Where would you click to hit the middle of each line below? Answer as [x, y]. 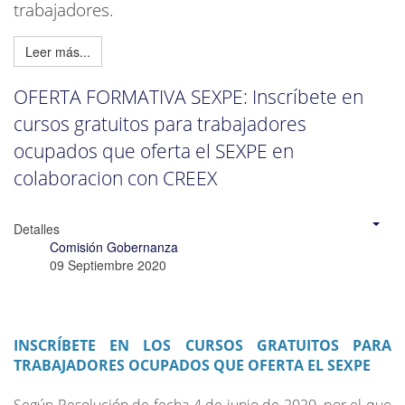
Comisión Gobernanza [114, 246]
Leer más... [58, 52]
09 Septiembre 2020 [108, 264]
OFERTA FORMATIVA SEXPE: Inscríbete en [188, 96]
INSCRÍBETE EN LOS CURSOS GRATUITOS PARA [202, 345]
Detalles [37, 228]
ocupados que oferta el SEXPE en [154, 151]
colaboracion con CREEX [115, 178]
